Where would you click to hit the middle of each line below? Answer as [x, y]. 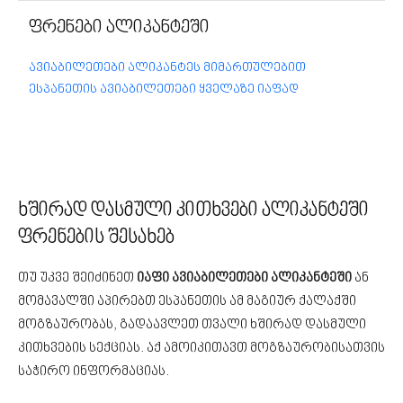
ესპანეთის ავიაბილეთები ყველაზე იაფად [164, 90]
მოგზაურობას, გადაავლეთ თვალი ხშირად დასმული [192, 325]
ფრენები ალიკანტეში [119, 28]
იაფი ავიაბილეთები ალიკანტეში [244, 278]
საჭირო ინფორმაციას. [94, 372]
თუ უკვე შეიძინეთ [77, 278]
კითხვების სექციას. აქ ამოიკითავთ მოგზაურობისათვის [201, 349]
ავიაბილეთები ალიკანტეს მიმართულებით [167, 68]
